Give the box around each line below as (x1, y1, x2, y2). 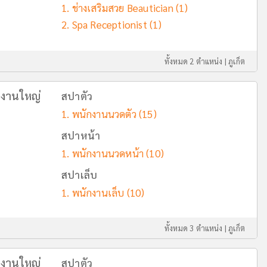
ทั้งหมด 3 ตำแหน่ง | (164, 223, 229, 233)
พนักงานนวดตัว (72, 107, 136, 120)
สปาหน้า (61, 129, 101, 142)
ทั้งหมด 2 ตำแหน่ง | (164, 56, 229, 66)
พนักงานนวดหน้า (72, 147, 144, 160)
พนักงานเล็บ (72, 186, 125, 199)
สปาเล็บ (61, 168, 98, 181)
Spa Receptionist (72, 18, 147, 31)
